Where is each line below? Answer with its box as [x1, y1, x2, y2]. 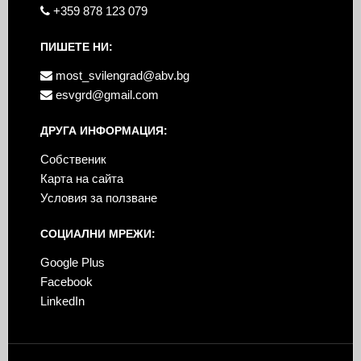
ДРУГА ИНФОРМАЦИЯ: [39, 123, 168, 137]
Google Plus [39, 255, 105, 269]
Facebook [39, 274, 93, 288]
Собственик [39, 151, 106, 166]
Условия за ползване [39, 190, 157, 205]
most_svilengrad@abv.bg [52, 68, 189, 82]
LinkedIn [39, 293, 85, 308]
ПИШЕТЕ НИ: [39, 39, 113, 53]
